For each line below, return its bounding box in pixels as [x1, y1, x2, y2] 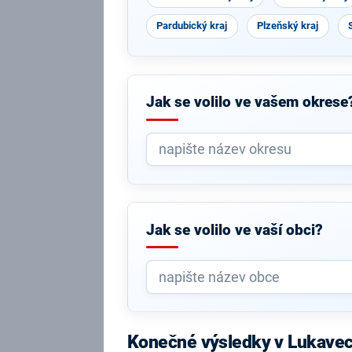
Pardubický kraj [156, 20, 228, 31]
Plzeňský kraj [257, 20, 319, 31]
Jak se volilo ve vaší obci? [145, 221, 323, 239]
